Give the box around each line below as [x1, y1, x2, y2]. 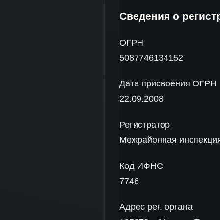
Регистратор [119, 119, 170, 130]
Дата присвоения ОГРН [119, 79, 217, 89]
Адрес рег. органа [119, 202, 192, 212]
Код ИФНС [119, 161, 163, 171]
